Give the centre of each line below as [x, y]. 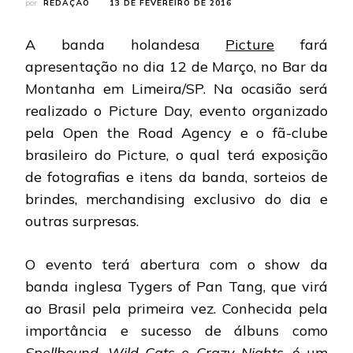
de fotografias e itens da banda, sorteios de [176, 176]
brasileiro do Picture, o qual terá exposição [176, 154]
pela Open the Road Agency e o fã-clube [176, 132]
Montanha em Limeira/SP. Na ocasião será [176, 88]
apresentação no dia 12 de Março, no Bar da [176, 66]
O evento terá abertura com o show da [176, 264]
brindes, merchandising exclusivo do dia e [176, 199]
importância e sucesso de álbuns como [176, 330]
